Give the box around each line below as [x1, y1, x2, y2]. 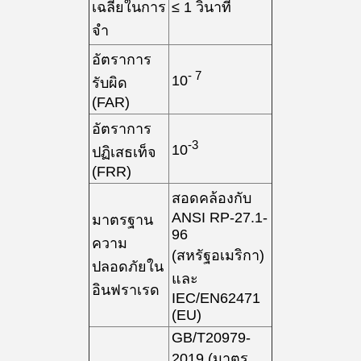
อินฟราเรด [92, 282, 160, 298]
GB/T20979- [172, 330, 251, 346]
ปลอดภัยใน [92, 259, 164, 275]
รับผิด [92, 75, 127, 91]
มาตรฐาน [92, 212, 153, 228]
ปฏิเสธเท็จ [92, 144, 156, 160]
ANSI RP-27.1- [172, 210, 268, 226]
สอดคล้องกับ [172, 190, 251, 206]
